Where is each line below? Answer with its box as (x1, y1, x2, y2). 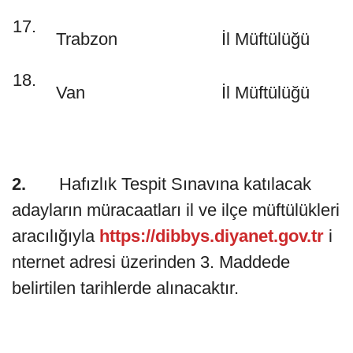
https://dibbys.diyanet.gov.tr (99, 225, 324, 246)
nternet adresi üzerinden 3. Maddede (12, 251, 290, 272)
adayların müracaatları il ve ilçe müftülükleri (12, 199, 340, 220)
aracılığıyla (12, 225, 99, 246)
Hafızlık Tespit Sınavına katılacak (26, 173, 311, 194)
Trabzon (56, 28, 117, 49)
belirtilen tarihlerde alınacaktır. (12, 277, 239, 298)
